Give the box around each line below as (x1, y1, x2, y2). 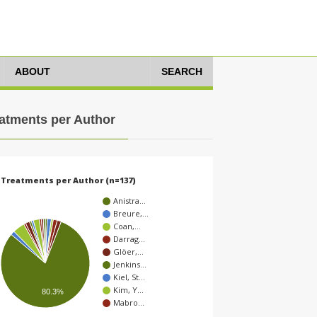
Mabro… (113, 297, 144, 309)
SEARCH (161, 66, 202, 77)
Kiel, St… (113, 272, 145, 283)
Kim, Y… (113, 284, 144, 296)
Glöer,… (113, 246, 144, 258)
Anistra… (113, 195, 146, 207)
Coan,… (113, 221, 141, 232)
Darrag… (113, 234, 145, 245)
